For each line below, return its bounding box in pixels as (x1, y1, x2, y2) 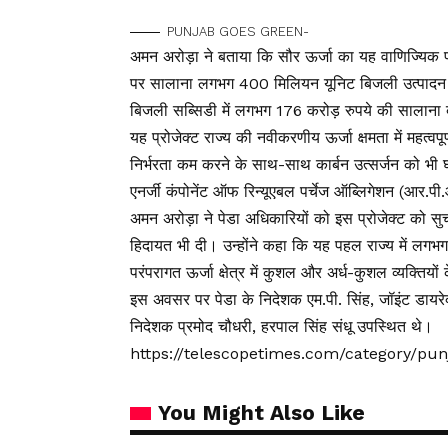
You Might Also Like (158, 400, 365, 426)
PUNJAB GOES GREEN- (167, 24, 309, 40)
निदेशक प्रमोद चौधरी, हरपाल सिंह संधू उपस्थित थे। (130, 317, 433, 337)
